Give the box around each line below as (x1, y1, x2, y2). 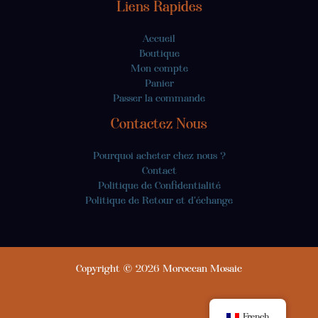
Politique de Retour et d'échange (85, 194, 233, 207)
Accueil (143, 32, 175, 45)
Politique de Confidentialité (97, 179, 221, 192)
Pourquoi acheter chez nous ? (92, 149, 226, 163)
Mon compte (130, 62, 188, 75)
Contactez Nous (111, 115, 207, 133)
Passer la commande (113, 92, 205, 105)
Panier (144, 77, 174, 90)
